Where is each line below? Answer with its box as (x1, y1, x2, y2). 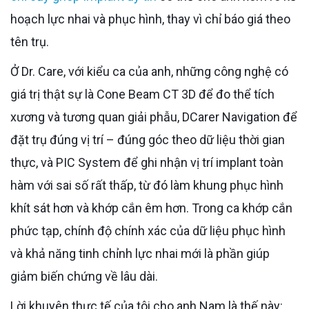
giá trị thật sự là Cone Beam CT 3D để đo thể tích (10, 86, 275, 101)
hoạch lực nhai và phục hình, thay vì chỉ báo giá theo (10, 11, 290, 26)
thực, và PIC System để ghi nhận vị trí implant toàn (10, 154, 283, 170)
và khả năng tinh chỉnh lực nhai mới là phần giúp (10, 246, 270, 261)
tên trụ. (10, 34, 49, 49)
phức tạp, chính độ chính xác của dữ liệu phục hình (10, 223, 286, 238)
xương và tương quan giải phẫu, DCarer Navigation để (10, 109, 297, 124)
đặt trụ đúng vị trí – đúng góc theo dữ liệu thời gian (10, 132, 285, 147)
